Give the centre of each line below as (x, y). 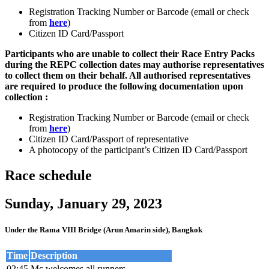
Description (54, 255)
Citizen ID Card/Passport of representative (109, 139)
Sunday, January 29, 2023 (83, 204)
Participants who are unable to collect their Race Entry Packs (130, 54)
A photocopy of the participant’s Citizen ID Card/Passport (138, 150)
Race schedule (48, 176)
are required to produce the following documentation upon (124, 86)
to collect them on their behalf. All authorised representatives (128, 76)
